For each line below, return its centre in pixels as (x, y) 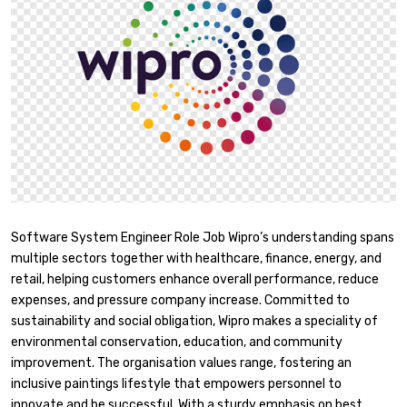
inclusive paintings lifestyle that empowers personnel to (176, 383)
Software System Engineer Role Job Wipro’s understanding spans (203, 237)
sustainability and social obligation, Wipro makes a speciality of (194, 321)
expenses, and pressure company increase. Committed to (180, 300)
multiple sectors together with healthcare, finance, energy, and (196, 258)
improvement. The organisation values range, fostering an (181, 362)
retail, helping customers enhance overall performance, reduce (195, 279)
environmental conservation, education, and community (177, 342)
